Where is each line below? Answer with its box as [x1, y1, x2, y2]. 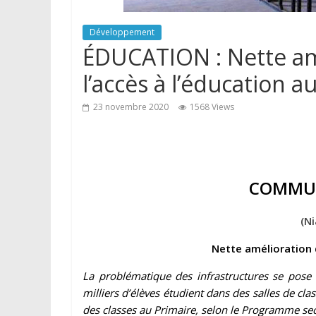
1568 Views [190, 100, 234, 113]
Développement [90, 25, 154, 38]
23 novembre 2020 [93, 100, 169, 113]
